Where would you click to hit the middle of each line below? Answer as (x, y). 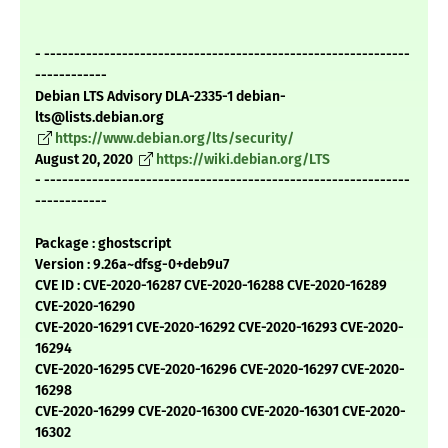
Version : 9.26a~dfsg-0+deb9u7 (132, 265)
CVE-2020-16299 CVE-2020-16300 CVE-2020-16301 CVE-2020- (220, 412)
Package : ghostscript (103, 244)
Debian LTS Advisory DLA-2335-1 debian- (160, 97)
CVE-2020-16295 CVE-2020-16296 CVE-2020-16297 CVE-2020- (220, 370)
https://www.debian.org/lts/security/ (174, 139)
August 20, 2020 (85, 160)
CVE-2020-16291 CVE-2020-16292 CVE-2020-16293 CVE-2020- (219, 328)
